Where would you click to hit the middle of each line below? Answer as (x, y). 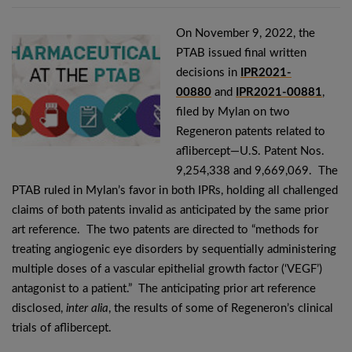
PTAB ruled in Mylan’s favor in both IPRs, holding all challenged (175, 191)
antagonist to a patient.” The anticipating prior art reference (164, 289)
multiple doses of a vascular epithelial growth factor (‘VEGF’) (167, 269)
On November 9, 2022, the (246, 33)
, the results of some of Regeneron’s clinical (221, 308)
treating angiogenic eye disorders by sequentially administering (174, 249)
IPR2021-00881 (279, 92)
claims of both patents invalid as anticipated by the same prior (170, 210)
